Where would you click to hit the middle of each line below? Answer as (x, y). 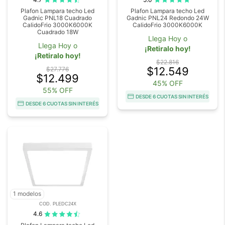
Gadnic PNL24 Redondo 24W (167, 18)
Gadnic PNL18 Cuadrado (58, 18)
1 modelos (27, 194)
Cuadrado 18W (58, 32)
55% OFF (58, 90)
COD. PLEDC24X (58, 204)
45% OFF (167, 83)
